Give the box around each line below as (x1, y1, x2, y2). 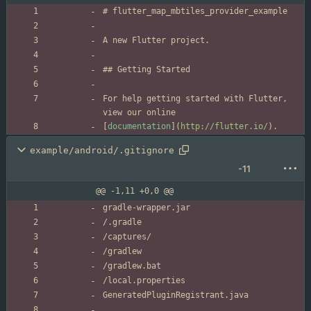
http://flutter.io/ (180, 121, 268, 132)
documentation (108, 121, 171, 132)
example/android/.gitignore (30, 144, 174, 155)
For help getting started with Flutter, (103, 94, 287, 104)
